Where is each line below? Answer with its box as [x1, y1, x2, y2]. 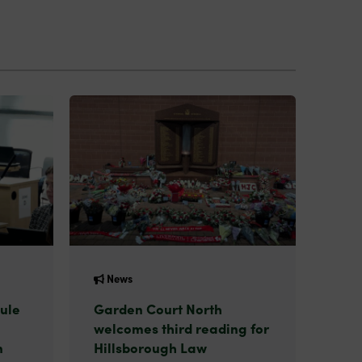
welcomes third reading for [94, 317, 269, 338]
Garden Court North [94, 297, 222, 318]
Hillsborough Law [94, 336, 207, 357]
